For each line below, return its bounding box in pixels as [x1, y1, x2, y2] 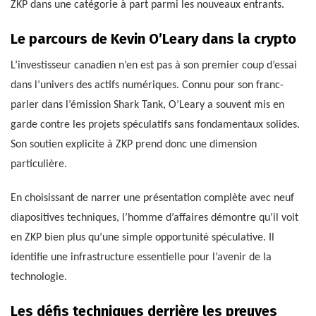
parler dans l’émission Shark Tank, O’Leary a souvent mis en [11, 99, 284, 111]
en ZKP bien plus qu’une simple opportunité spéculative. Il [11, 232, 274, 244]
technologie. [11, 272, 67, 284]
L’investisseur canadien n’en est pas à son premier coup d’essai [11, 60, 297, 72]
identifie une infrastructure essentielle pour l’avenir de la [11, 252, 272, 264]
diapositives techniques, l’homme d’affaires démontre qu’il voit [11, 212, 298, 224]
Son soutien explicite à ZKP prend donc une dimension [11, 139, 257, 151]
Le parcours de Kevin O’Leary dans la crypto [11, 30, 296, 48]
